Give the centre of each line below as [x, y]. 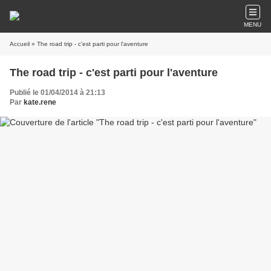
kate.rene [40, 102]
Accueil [20, 44]
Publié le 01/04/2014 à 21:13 [57, 93]
